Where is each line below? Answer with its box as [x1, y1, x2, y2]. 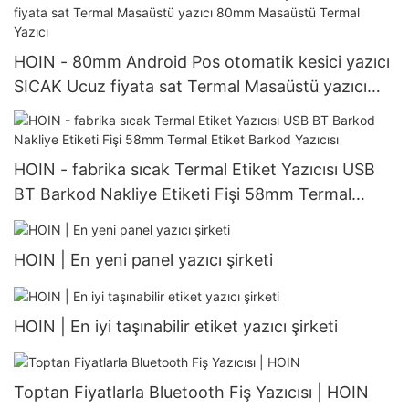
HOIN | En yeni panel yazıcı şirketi [14, 250, 273, 270]
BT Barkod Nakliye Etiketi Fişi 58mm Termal [14, 184, 351, 204]
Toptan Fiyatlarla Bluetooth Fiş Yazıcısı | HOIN [14, 382, 369, 402]
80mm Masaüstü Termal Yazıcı [14, 100, 248, 121]
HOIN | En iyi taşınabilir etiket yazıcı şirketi [14, 316, 338, 336]
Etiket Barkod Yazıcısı [14, 209, 180, 229]
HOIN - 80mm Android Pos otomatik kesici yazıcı [14, 51, 390, 71]
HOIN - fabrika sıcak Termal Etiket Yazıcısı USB [14, 160, 375, 180]
